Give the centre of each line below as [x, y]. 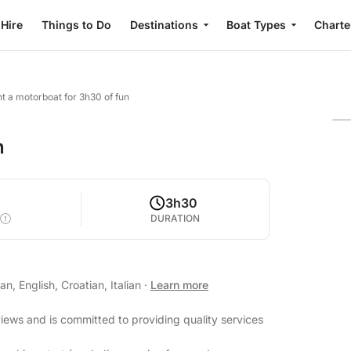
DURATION [175, 218]
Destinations [164, 25]
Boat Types [256, 25]
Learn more [179, 285]
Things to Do [76, 25]
